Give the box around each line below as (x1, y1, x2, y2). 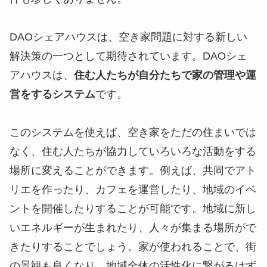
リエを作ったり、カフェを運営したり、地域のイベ (10, 183, 256, 195)
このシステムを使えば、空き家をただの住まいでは (10, 126, 256, 138)
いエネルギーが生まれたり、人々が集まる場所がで (10, 221, 256, 234)
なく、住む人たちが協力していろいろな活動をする (10, 145, 256, 157)
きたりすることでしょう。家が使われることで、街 (10, 240, 256, 253)
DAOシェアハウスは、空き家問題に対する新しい (10, 30, 247, 43)
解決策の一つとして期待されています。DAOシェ (10, 49, 247, 62)
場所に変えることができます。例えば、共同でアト (10, 164, 256, 176)
